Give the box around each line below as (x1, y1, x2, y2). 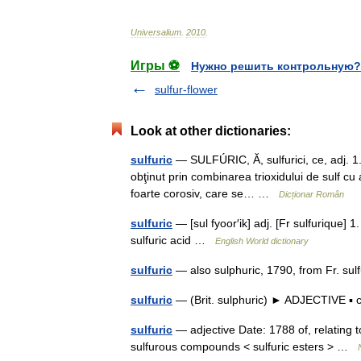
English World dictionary (215, 236, 309, 246)
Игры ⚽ (131, 59, 180, 73)
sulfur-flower (155, 83, 218, 96)
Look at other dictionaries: (131, 124, 291, 138)
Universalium (131, 27, 181, 37)
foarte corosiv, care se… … (131, 187, 279, 200)
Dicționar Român (279, 189, 344, 199)
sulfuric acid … (131, 234, 215, 247)
